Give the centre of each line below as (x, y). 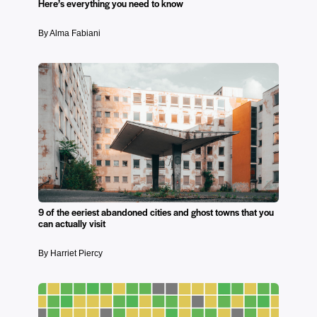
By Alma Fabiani (69, 33)
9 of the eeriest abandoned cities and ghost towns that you (156, 212)
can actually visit (72, 223)
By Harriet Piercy (70, 253)
